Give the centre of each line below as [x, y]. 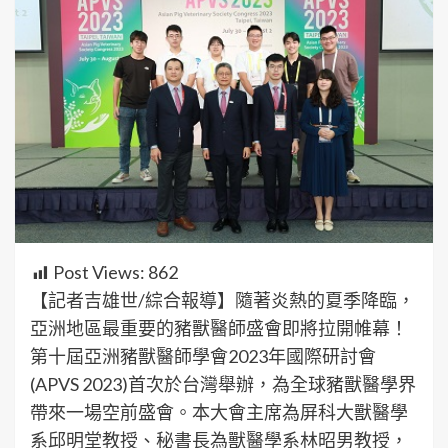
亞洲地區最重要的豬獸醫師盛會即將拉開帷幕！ [219, 328]
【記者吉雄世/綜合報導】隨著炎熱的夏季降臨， [222, 300]
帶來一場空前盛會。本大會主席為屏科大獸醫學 [219, 412]
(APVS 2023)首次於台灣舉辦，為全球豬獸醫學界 [223, 384]
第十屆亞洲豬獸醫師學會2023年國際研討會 [203, 356]
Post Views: [99, 272]
